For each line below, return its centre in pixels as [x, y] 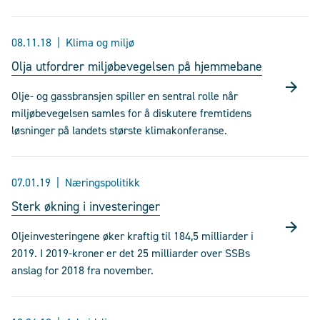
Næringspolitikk [102, 182]
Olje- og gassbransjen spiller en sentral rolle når [125, 96]
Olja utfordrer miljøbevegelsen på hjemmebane [137, 66]
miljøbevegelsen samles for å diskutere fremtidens [131, 113]
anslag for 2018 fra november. [82, 270]
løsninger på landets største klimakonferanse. [119, 130]
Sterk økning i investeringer [86, 206]
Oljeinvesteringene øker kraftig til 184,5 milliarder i [132, 236]
